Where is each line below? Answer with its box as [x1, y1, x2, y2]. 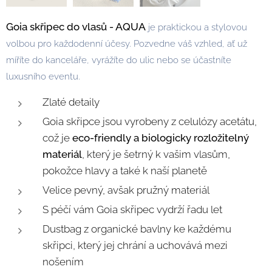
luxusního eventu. [6, 71, 80, 82]
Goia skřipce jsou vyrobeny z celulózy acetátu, [42, 115, 257, 127]
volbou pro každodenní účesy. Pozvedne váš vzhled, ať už [6, 38, 247, 49]
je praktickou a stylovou [148, 22, 247, 33]
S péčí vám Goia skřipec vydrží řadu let [42, 203, 222, 216]
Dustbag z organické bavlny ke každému [42, 223, 231, 235]
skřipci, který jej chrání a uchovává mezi [42, 239, 228, 251]
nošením [42, 256, 84, 268]
